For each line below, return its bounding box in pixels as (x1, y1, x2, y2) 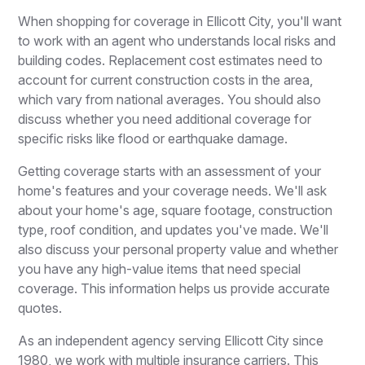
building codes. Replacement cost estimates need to (18, 51, 323, 68)
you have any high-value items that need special (18, 260, 301, 277)
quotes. (18, 299, 63, 316)
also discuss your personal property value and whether (18, 240, 339, 257)
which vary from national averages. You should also (18, 90, 322, 108)
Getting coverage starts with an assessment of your (18, 162, 322, 179)
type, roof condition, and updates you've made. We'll (18, 221, 329, 238)
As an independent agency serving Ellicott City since (18, 332, 324, 349)
